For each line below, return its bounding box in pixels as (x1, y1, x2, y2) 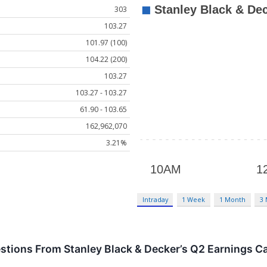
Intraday (142, 194, 168, 204)
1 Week (182, 194, 206, 204)
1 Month (219, 194, 246, 204)
